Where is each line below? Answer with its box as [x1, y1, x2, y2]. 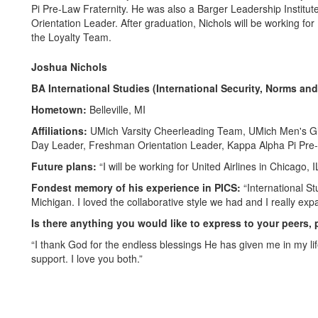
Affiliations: [31, 124, 90, 138]
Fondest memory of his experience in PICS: [31, 180, 243, 194]
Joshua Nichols [31, 60, 107, 74]
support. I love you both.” [31, 251, 143, 265]
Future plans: [31, 159, 99, 173]
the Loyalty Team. [31, 30, 111, 44]
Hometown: [31, 102, 89, 116]
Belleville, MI [89, 102, 146, 116]
